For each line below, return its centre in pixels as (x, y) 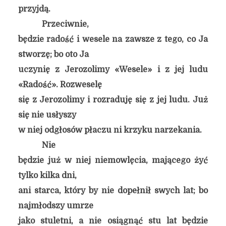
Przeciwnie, (65, 24)
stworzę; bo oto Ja (53, 54)
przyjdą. (34, 9)
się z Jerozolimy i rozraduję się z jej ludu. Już (113, 100)
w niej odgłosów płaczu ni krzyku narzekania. (110, 130)
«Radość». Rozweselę (60, 85)
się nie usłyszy (47, 115)
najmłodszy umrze (55, 206)
